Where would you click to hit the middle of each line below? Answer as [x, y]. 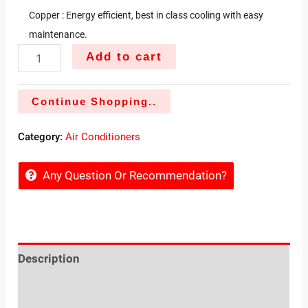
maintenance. [58, 35]
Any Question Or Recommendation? [135, 176]
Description [49, 258]
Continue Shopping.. [95, 102]
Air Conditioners [103, 137]
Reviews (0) [49, 289]
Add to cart [124, 57]
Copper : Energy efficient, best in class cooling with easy [146, 15]
